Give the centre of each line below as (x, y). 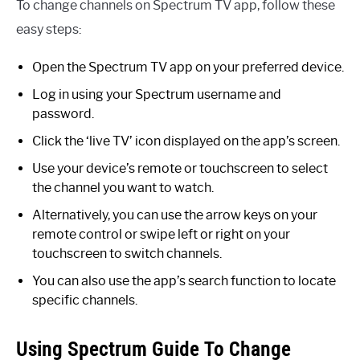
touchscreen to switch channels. (127, 253)
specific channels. (85, 300)
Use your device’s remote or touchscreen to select (180, 168)
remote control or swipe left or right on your (161, 234)
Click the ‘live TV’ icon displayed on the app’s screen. (186, 141)
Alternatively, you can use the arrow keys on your (175, 215)
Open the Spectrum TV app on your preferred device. (188, 67)
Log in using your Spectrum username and (157, 94)
